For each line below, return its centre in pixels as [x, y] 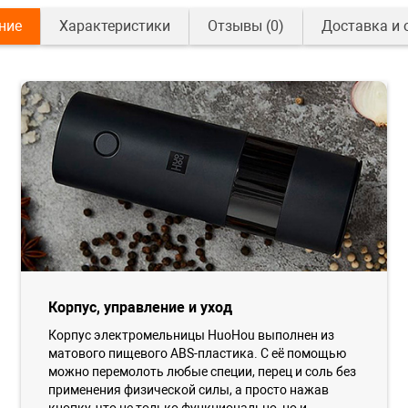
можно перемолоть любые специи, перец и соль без [203, 372]
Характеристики [114, 26]
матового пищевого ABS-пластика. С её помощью [198, 354]
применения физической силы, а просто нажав [189, 390]
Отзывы [235, 26]
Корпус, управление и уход [141, 308]
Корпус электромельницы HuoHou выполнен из [192, 336]
